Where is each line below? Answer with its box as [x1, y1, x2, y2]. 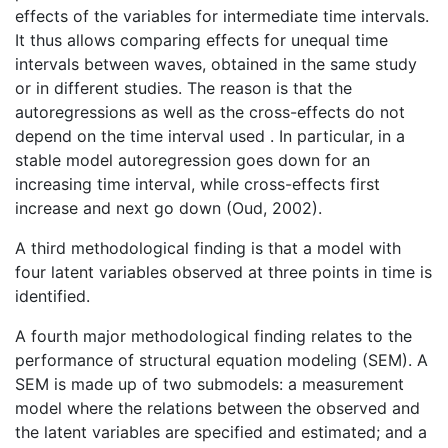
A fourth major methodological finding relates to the [15, 326, 412, 347]
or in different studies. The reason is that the [15, 78, 352, 99]
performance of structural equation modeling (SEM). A [15, 350, 428, 371]
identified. [15, 286, 90, 307]
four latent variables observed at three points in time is [15, 262, 432, 283]
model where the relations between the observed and [15, 398, 420, 419]
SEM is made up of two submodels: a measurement [15, 374, 404, 395]
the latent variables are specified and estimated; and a [15, 422, 427, 443]
